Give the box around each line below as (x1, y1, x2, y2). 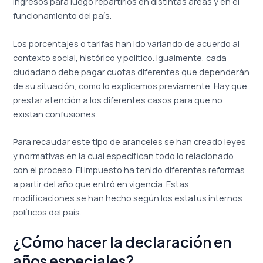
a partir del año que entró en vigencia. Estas (13, 177, 190, 190)
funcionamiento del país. (13, 9, 112, 22)
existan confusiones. (13, 107, 98, 120)
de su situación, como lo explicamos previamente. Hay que (13, 79, 248, 92)
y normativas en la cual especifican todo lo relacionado (13, 149, 234, 161)
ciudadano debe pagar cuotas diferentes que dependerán (13, 65, 250, 77)
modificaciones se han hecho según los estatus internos (13, 191, 243, 204)
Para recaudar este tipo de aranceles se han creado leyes (13, 135, 247, 147)
